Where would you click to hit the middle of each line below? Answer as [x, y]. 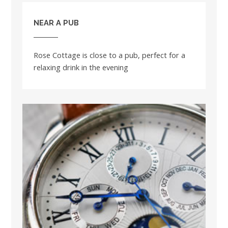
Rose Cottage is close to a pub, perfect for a [109, 55]
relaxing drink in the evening [81, 67]
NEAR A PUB [56, 22]
